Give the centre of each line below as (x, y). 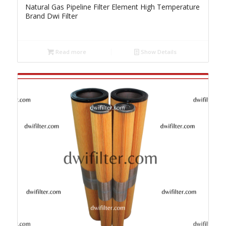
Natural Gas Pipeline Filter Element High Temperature (112, 7)
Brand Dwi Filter (51, 16)
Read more (70, 52)
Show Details (158, 52)
